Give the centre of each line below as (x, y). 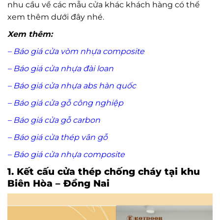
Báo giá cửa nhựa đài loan (63, 68)
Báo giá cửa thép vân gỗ (60, 137)
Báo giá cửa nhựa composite (70, 154)
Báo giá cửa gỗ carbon (56, 120)
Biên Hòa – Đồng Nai (58, 183)
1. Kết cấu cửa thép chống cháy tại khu (104, 171)
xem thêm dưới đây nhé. (56, 17)
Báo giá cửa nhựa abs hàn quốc (76, 85)
